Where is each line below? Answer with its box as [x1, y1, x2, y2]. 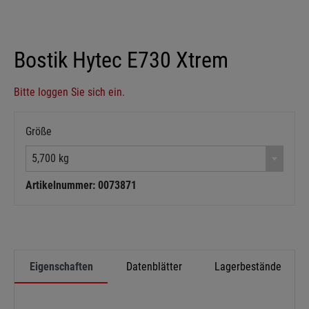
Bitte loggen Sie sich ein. [14, 86, 125, 99]
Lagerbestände [214, 260, 281, 273]
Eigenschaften [29, 260, 93, 273]
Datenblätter [126, 260, 183, 273]
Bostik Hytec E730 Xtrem [14, 47, 228, 73]
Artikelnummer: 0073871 [26, 179, 137, 192]
